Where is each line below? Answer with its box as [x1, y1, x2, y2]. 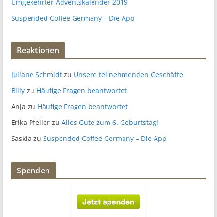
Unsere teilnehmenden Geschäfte [73, 69, 183, 79]
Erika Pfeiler [11, 117, 50, 127]
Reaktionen [16, 45, 60, 56]
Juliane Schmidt [11, 69, 62, 79]
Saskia [11, 133, 31, 143]
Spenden [16, 165, 50, 176]
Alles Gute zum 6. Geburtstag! [61, 117, 158, 127]
